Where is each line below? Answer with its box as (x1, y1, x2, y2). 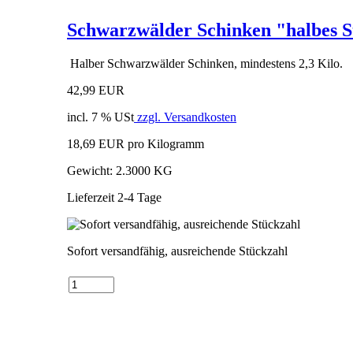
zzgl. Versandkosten (134, 110, 236, 124)
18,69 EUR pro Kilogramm (67, 136, 204, 150)
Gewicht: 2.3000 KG (67, 163, 173, 177)
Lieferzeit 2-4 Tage (67, 190, 162, 204)
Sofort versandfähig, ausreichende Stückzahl (67, 243, 288, 258)
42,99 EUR (67, 83, 124, 97)
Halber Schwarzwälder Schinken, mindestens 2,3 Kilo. (67, 56, 343, 70)
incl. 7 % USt (67, 110, 134, 124)
